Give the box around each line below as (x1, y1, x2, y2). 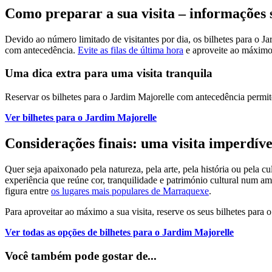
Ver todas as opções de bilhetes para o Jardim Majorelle (5, 226, 234, 237)
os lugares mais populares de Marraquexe (51, 185, 209, 196)
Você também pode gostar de (5, 249, 148, 262)
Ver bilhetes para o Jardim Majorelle (5, 112, 157, 123)
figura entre (5, 185, 51, 196)
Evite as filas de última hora (78, 44, 183, 55)
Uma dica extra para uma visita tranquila (5, 67, 212, 80)
